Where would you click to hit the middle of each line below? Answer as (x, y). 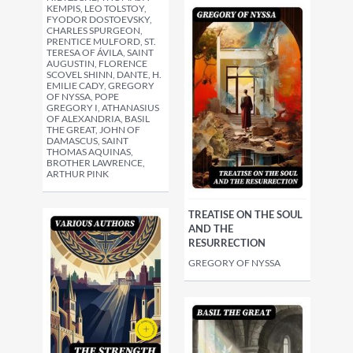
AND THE (211, 229)
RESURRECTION (227, 243)
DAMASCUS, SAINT (87, 141)
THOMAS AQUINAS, (90, 152)
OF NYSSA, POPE (83, 97)
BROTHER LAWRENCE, (96, 163)
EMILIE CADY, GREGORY (100, 85)
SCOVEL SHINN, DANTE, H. (104, 74)
